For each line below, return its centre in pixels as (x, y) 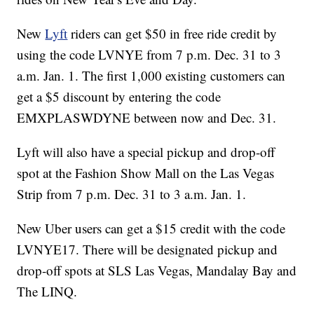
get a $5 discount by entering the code (119, 97)
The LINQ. (47, 292)
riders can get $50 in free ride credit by (172, 34)
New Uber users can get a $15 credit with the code (151, 228)
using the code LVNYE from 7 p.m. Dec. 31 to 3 (149, 55)
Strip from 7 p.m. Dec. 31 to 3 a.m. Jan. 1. (132, 194)
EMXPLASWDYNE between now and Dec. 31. (147, 118)
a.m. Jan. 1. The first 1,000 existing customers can (151, 76)
